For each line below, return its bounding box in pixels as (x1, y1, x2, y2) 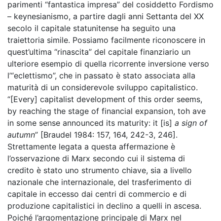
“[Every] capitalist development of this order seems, (7, 94, 202, 104)
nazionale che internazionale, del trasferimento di (7, 177, 191, 187)
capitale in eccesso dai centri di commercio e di (7, 189, 186, 199)
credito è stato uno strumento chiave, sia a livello (7, 165, 192, 175)
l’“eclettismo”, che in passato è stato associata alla (7, 71, 195, 80)
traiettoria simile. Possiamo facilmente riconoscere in (7, 35, 205, 45)
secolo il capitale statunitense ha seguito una (7, 23, 176, 33)
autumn (7, 130, 35, 140)
